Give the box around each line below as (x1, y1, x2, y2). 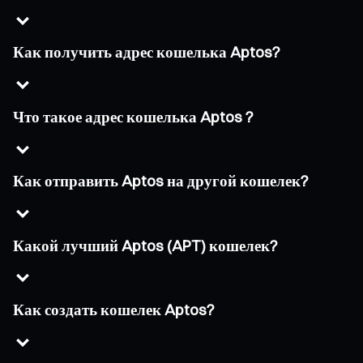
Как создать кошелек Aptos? (13, 301, 215, 320)
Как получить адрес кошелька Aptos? (13, 43, 280, 62)
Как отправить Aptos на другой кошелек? (13, 172, 309, 191)
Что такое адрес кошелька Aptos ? (13, 107, 254, 126)
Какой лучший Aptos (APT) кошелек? (13, 236, 278, 255)
